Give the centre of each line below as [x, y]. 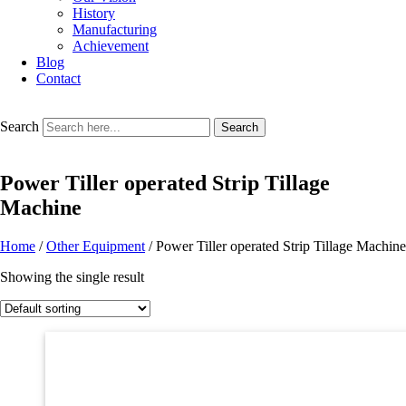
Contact [58, 78]
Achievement [111, 46]
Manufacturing [115, 29]
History [94, 13]
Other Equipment [96, 246]
